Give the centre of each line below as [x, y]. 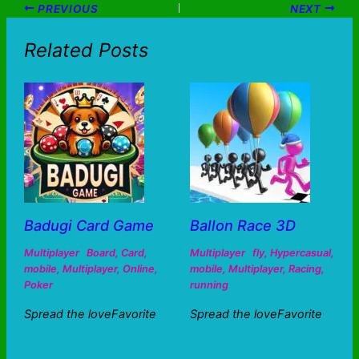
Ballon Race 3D [242, 225]
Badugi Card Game [89, 225]
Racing [305, 268]
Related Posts [86, 50]
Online [138, 268]
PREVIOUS [67, 8]
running [209, 284]
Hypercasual [300, 252]
